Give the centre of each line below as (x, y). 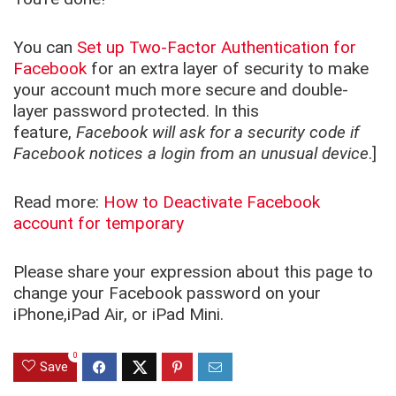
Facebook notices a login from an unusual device (191, 154)
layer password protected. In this (136, 111)
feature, (45, 133)
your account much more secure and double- (181, 90)
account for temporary (99, 224)
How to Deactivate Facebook (212, 202)
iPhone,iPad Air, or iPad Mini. (118, 315)
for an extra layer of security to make (228, 69)
